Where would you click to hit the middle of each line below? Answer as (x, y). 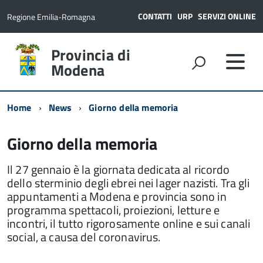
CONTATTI (155, 16)
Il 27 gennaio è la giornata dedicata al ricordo (119, 169)
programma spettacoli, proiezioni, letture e (114, 210)
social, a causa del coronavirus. (84, 237)
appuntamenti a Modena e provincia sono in (117, 196)
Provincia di (90, 55)
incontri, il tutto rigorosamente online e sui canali (129, 223)
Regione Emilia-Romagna (51, 17)
